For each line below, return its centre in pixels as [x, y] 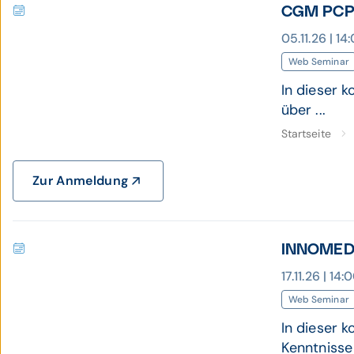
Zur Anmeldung [81, 181]
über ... [303, 110]
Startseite [306, 134]
